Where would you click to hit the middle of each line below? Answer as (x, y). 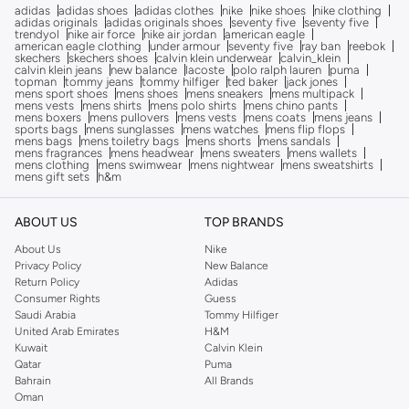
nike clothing (348, 11)
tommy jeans (99, 82)
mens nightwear (232, 165)
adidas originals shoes (164, 23)
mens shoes (147, 94)
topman (36, 82)
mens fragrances (58, 153)
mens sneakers (225, 94)
